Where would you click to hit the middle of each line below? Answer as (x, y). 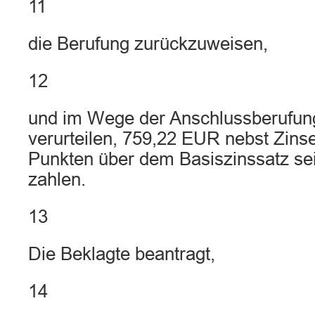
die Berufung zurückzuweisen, (148, 44)
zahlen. (57, 179)
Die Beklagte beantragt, (122, 254)
